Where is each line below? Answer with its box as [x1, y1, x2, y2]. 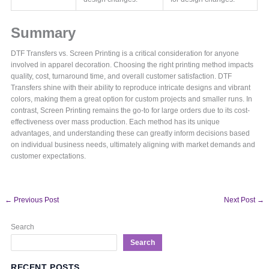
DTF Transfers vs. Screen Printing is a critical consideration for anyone [11, 49, 240, 58]
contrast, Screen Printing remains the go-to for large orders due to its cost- [11, 106, 250, 115]
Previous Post [12, 196, 59, 205]
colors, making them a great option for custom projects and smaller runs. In [11, 94, 253, 103]
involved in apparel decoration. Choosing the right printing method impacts [11, 60, 254, 69]
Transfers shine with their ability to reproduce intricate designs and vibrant [11, 83, 251, 92]
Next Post [223, 196, 257, 205]
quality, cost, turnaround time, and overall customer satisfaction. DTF [11, 71, 232, 80]
